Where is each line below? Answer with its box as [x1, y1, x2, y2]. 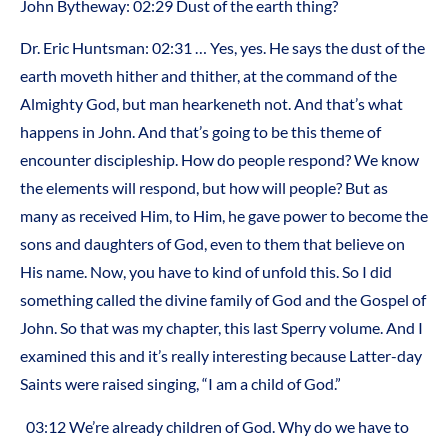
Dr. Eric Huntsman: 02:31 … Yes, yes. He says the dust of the [20, 38, 425, 58]
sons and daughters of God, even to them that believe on [20, 234, 405, 254]
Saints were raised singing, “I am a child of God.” [20, 374, 341, 394]
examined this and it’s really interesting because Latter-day [20, 346, 422, 366]
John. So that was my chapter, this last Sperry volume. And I [20, 318, 423, 338]
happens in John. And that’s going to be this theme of [20, 122, 381, 142]
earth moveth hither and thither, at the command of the [20, 66, 397, 86]
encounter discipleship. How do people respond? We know [20, 150, 419, 170]
